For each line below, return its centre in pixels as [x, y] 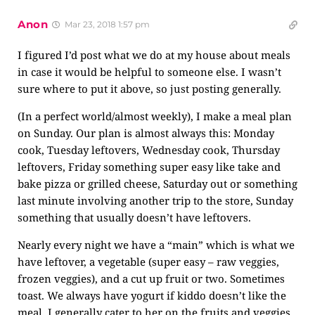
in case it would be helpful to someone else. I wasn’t [149, 72]
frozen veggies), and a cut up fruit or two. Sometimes [151, 278]
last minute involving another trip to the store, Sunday [155, 200]
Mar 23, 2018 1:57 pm [106, 24]
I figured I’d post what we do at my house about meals [154, 55]
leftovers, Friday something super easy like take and [149, 167]
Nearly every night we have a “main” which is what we [156, 245]
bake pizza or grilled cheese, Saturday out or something [157, 184]
